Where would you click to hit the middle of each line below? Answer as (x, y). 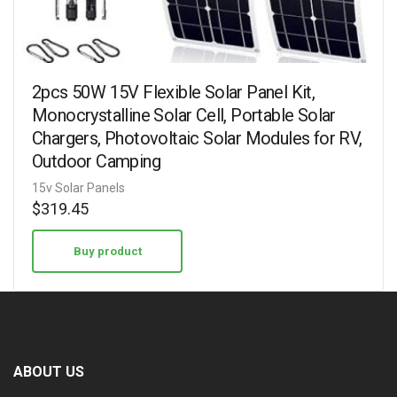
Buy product (107, 251)
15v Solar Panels (78, 188)
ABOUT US (49, 372)
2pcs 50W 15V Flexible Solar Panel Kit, (174, 92)
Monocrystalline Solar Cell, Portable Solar (184, 115)
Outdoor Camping (96, 161)
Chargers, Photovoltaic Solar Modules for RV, (197, 138)
